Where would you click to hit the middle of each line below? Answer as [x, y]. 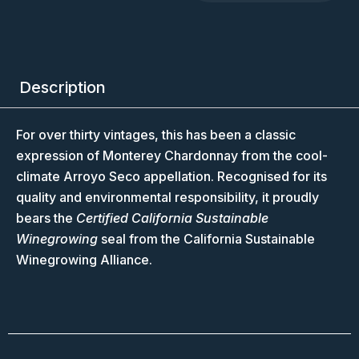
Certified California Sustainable [172, 218]
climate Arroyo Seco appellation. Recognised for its [171, 177]
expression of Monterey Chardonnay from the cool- [172, 156]
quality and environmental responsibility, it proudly [167, 198]
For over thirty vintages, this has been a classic [156, 135]
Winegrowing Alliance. [84, 260]
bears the [46, 218]
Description [63, 88]
